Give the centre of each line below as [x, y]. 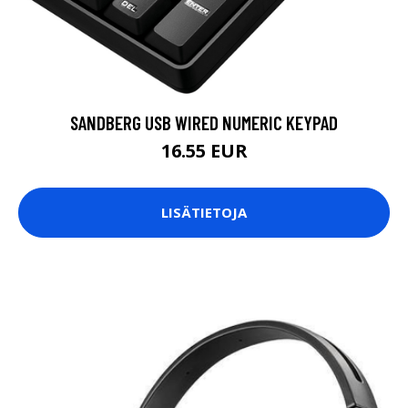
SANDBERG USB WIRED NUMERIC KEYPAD [204, 122]
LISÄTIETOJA [204, 213]
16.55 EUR [204, 150]
